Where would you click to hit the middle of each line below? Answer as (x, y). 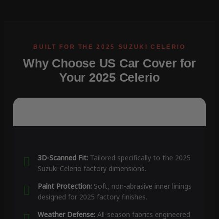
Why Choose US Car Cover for (109, 63)
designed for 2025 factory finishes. (92, 197)
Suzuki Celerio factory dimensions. (92, 169)
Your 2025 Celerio (109, 77)
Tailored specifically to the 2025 (139, 158)
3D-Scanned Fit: (63, 158)
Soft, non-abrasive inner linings (142, 186)
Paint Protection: (65, 186)
